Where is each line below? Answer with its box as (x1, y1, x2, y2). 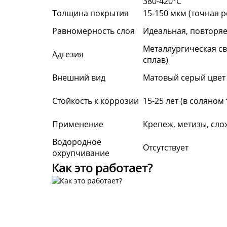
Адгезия (52, 49, 84, 60)
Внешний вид (52, 72, 105, 83)
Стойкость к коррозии (52, 95, 139, 106)
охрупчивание (52, 147, 109, 159)
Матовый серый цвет (143, 72, 225, 83)
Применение (52, 119, 103, 130)
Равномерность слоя (52, 25, 135, 36)
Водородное (52, 136, 101, 147)
